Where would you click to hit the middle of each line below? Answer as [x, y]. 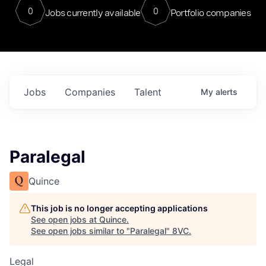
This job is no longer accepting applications [119, 208]
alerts [227, 92]
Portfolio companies [210, 12]
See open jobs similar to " [80, 231]
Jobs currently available [93, 12]
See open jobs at [65, 219]
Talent [148, 92]
